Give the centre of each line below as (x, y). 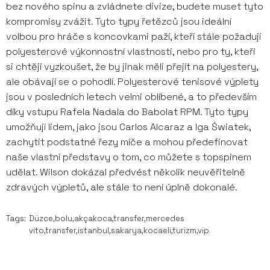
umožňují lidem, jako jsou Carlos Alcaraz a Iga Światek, (128, 127)
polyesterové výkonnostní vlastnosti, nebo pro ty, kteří (130, 52)
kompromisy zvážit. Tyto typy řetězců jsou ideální (119, 21)
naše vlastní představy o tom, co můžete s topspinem (129, 157)
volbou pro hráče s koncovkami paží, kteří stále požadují (133, 36)
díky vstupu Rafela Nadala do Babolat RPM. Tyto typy (127, 112)
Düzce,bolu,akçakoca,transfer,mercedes (107, 218)
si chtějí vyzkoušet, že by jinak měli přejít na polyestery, (132, 67)
